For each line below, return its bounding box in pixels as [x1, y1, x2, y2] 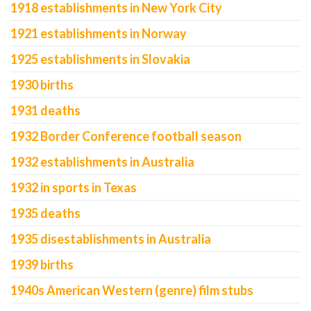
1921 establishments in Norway [10, 26, 187, 41]
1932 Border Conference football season [10, 128, 242, 144]
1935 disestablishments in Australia [10, 231, 211, 246]
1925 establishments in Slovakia [10, 51, 190, 67]
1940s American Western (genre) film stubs [10, 283, 253, 298]
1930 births [10, 77, 74, 92]
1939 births [10, 257, 74, 272]
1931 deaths [10, 103, 81, 118]
